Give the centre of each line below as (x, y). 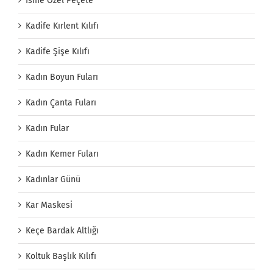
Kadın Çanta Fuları (61, 102)
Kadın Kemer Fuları (62, 154)
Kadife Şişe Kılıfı (58, 51)
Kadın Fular (47, 128)
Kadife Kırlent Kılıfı (62, 26)
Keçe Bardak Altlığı (62, 230)
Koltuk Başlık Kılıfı (61, 256)
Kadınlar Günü (53, 179)
